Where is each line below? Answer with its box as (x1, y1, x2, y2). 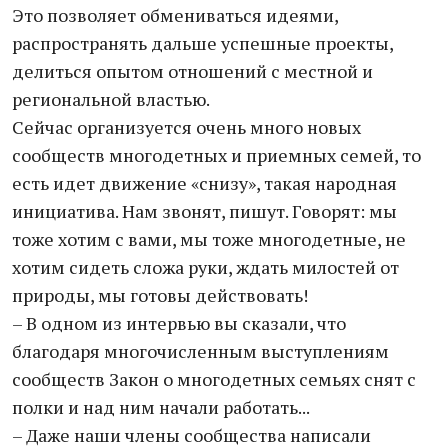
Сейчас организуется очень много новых (12, 115, 361, 139)
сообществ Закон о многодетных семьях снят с (12, 367, 416, 391)
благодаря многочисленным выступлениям (12, 339, 389, 363)
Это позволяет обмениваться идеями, (12, 3, 338, 27)
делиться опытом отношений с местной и (12, 59, 373, 83)
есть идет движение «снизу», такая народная (12, 171, 397, 195)
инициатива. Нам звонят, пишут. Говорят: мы (12, 199, 397, 223)
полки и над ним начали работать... (12, 395, 310, 419)
